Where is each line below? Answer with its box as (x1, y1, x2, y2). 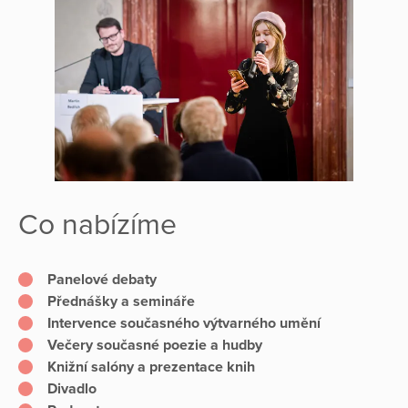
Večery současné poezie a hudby (47, 336, 262, 355)
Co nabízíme (18, 208, 177, 243)
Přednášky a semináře (47, 292, 195, 311)
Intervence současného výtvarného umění (47, 314, 321, 333)
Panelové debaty (47, 270, 157, 290)
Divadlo (47, 380, 104, 399)
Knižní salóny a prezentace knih (47, 358, 255, 377)
